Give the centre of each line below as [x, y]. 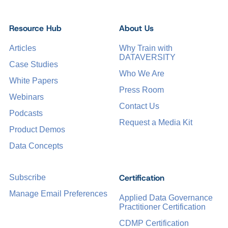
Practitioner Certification [162, 207]
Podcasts [26, 113]
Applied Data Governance [166, 198]
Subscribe [27, 178]
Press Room [141, 90]
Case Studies [34, 65]
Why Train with [146, 48]
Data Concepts [36, 146]
